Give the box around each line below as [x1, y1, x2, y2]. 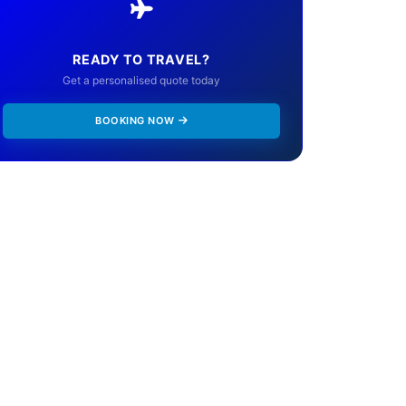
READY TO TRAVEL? [72, 52, 210, 68]
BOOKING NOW [95, 114, 175, 128]
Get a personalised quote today [63, 73, 220, 88]
